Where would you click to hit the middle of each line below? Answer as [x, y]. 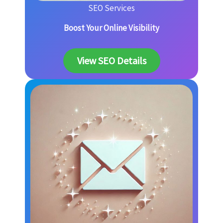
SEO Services [111, 8]
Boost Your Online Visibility [111, 28]
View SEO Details [111, 61]
